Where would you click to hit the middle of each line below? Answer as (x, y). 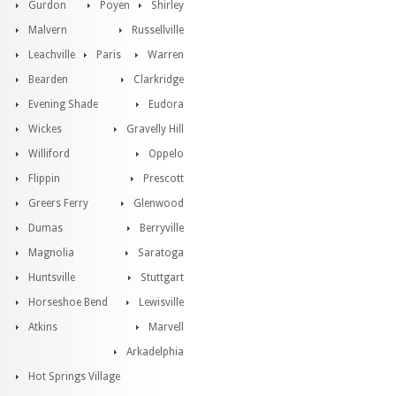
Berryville (162, 228)
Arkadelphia (155, 352)
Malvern (48, 30)
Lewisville (161, 302)
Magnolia (51, 253)
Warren (166, 55)
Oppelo (166, 154)
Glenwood (159, 203)
